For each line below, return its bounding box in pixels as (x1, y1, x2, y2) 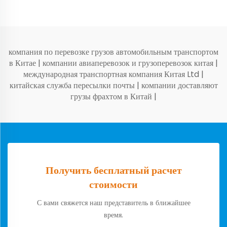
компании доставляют (141, 80, 218, 92)
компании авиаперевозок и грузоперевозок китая (43, 57, 215, 69)
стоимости (89, 177, 138, 192)
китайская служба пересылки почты (9, 80, 137, 92)
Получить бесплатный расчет (45, 163, 182, 178)
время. (104, 210, 123, 220)
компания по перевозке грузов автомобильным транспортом (9, 46, 218, 58)
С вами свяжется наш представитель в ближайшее (36, 198, 191, 208)
